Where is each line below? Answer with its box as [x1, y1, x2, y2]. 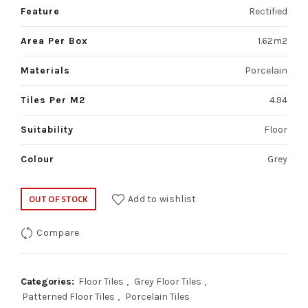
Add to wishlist [127, 193, 197, 205]
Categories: [21, 276, 77, 287]
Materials [21, 65, 70, 76]
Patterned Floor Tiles [22, 291, 115, 302]
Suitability [21, 124, 74, 135]
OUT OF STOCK [29, 191, 88, 207]
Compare [36, 226, 80, 239]
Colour [21, 153, 54, 165]
